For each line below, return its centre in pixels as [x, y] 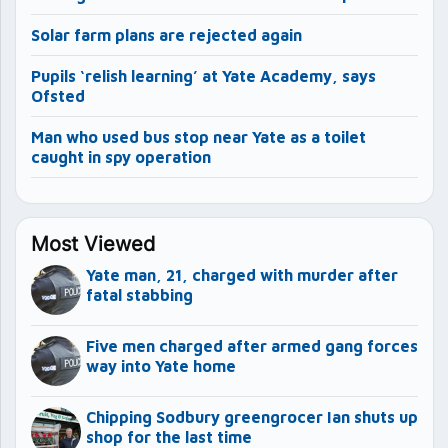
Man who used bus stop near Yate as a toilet [198, 136]
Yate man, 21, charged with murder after [242, 274]
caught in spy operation [121, 156]
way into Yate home [161, 365]
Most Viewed [93, 243]
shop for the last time [169, 436]
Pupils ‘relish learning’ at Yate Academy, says [203, 75]
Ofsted [58, 95]
